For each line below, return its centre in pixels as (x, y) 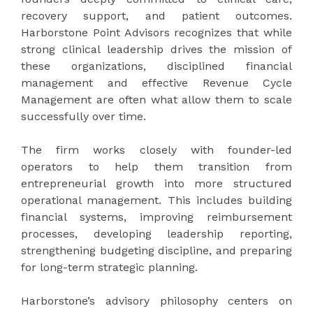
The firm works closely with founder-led (156, 150)
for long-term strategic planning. (109, 267)
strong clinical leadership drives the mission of (156, 49)
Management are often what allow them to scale (156, 99)
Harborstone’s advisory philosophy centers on (156, 300)
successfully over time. (83, 116)
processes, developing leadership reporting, (156, 233)
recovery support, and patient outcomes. (156, 15)
